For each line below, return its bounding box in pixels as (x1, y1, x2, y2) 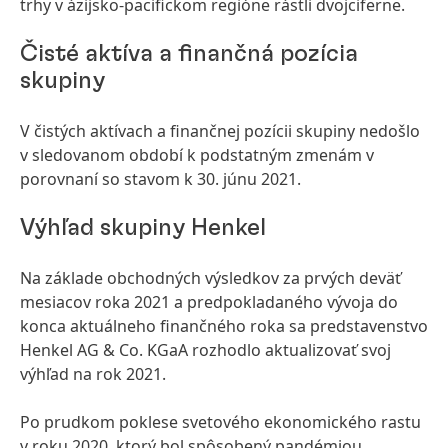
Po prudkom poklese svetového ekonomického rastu (20, 411, 421, 433)
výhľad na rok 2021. (20, 363, 166, 385)
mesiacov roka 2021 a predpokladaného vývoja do (20, 291, 398, 313)
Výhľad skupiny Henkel (20, 216, 266, 240)
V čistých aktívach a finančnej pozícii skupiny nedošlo (20, 120, 420, 142)
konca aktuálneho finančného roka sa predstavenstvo (20, 315, 428, 337)
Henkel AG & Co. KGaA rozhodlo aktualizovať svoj (20, 339, 391, 361)
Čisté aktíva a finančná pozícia (20, 42, 358, 66)
